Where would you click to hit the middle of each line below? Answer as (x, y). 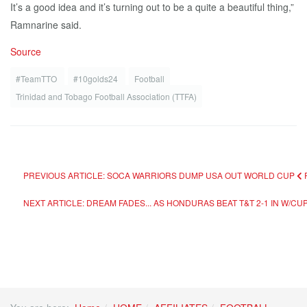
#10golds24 (97, 78)
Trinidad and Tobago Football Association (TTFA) (106, 96)
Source (26, 51)
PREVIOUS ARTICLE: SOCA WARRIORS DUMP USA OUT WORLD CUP (160, 175)
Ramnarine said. (46, 25)
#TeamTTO (37, 78)
